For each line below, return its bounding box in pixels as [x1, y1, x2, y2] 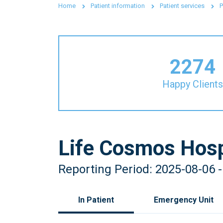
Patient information [91, 2, 145, 9]
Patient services [160, 2, 205, 9]
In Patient [78, 195, 114, 205]
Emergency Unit [154, 195, 214, 205]
